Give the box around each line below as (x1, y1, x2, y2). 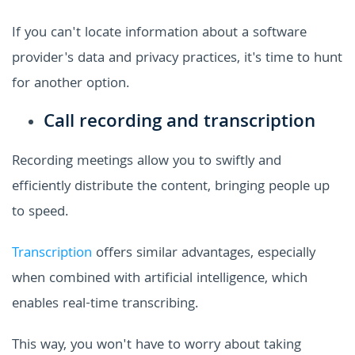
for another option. (12, 72, 129, 96)
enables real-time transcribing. (12, 292, 198, 316)
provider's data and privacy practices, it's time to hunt (12, 47, 342, 71)
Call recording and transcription (44, 107, 315, 139)
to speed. (12, 200, 68, 224)
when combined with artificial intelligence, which (12, 267, 307, 291)
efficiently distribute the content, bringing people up (12, 175, 330, 199)
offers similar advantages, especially (92, 242, 315, 265)
